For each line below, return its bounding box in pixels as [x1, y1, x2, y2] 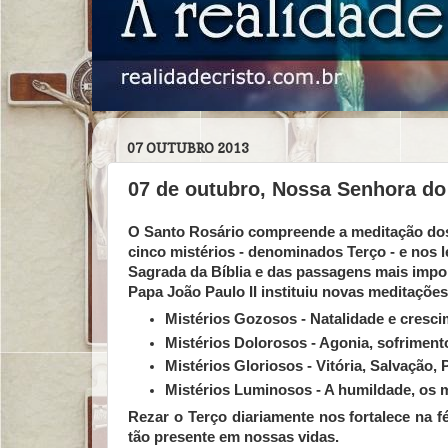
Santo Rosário [144, 223, 244, 240]
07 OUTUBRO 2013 [127, 139, 249, 156]
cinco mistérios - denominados [128, 243, 347, 260]
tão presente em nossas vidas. [128, 429, 339, 446]
